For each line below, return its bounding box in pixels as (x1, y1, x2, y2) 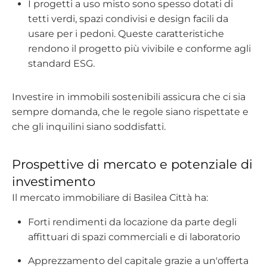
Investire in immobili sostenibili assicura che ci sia (12, 91, 246, 103)
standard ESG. (28, 58, 95, 69)
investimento (12, 174, 95, 189)
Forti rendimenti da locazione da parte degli (28, 216, 237, 228)
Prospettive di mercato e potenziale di (12, 157, 253, 172)
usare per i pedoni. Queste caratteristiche (28, 28, 225, 39)
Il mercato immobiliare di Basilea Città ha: (12, 192, 208, 203)
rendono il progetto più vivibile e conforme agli (28, 43, 252, 54)
